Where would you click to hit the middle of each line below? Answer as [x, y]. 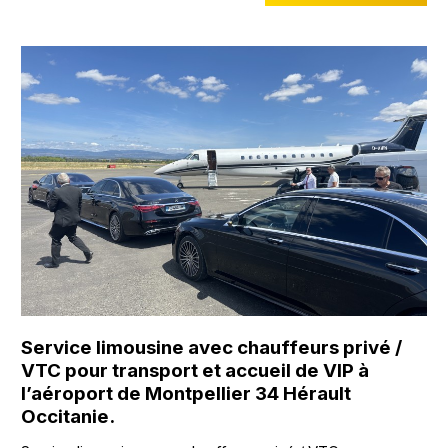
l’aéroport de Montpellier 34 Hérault [186, 394]
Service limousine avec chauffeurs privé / [212, 348]
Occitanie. [68, 417]
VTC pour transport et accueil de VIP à [195, 371]
